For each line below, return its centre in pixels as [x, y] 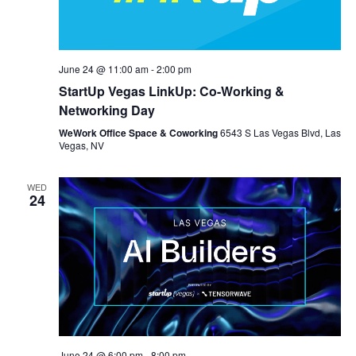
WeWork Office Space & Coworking [139, 133]
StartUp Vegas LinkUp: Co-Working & [171, 91]
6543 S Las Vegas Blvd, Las [280, 133]
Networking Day [106, 110]
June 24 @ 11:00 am [103, 69]
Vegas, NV [81, 145]
